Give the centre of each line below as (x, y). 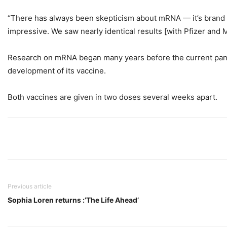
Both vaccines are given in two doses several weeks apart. (112, 97)
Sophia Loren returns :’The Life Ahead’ (73, 200)
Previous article (30, 186)
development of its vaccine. (57, 71)
